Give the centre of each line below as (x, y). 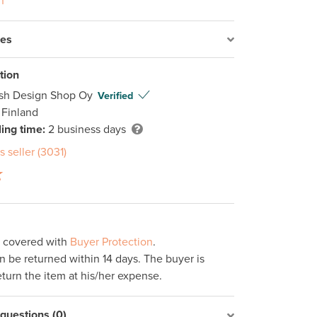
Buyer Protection (111, 242)
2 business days (85, 130)
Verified (115, 96)
